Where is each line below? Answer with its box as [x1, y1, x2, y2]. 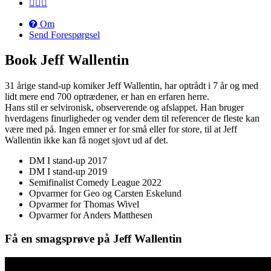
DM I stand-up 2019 [29, 166, 107, 177]
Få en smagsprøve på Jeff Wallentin [5, 232, 182, 246]
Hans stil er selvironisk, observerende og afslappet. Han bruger [5, 102, 244, 113]
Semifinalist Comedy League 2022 [29, 177, 162, 188]
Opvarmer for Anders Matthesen [29, 210, 152, 221]
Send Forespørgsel [29, 29, 100, 40]
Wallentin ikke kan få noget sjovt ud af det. [5, 135, 168, 146]
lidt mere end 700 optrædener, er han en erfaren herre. [5, 91, 209, 102]
